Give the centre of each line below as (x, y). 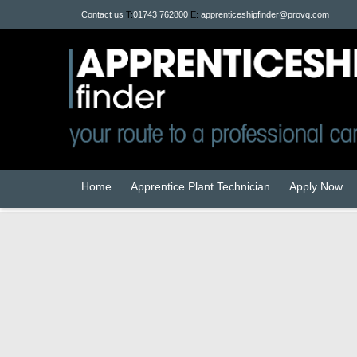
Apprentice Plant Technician (200, 186)
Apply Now (316, 186)
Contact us (104, 14)
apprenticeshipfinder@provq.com (265, 14)
